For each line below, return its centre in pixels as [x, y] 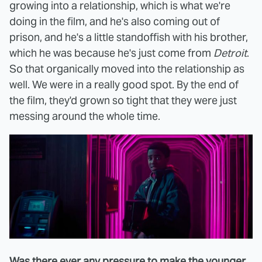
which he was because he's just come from [111, 53]
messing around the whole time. [85, 116]
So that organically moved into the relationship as [127, 69]
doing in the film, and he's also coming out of [115, 21]
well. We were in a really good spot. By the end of [124, 85]
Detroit [230, 53]
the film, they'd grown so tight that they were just [123, 100]
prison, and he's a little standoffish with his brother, [129, 37]
